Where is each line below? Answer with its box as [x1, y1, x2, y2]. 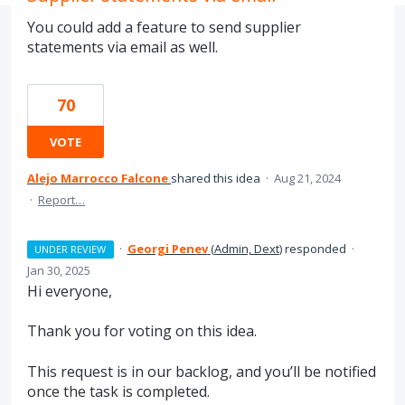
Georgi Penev [127, 240, 208, 257]
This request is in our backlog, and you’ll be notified [27, 361, 376, 381]
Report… [38, 192, 85, 208]
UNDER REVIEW [34, 242, 107, 256]
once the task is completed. [27, 381, 210, 401]
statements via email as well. [27, 37, 218, 57]
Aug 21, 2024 [274, 170, 341, 186]
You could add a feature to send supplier [27, 17, 301, 37]
